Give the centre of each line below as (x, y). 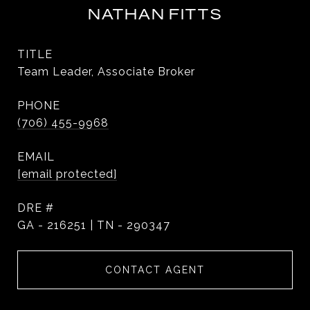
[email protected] (67, 174)
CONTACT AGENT (155, 270)
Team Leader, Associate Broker (106, 72)
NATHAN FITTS (155, 14)
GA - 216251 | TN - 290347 (94, 225)
